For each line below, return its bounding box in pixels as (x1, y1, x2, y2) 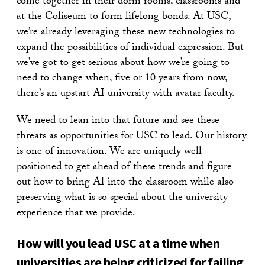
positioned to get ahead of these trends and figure (17, 158, 232, 177)
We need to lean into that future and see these (17, 112, 219, 131)
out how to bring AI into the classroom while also (17, 173, 234, 192)
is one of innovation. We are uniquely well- (17, 143, 206, 161)
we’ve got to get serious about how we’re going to (17, 54, 230, 73)
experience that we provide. (17, 204, 135, 223)
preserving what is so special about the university (17, 189, 228, 208)
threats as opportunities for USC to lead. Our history (17, 127, 247, 146)
